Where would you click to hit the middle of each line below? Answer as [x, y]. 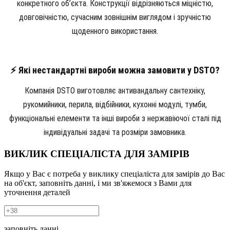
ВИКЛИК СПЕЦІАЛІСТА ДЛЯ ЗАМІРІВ [97, 154]
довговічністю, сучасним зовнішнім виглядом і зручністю [115, 17]
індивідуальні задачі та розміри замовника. [115, 132]
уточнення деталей [37, 192]
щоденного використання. [115, 31]
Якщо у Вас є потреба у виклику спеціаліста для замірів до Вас [114, 174]
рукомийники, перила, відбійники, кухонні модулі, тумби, [115, 104]
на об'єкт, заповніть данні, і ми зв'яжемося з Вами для [98, 183]
